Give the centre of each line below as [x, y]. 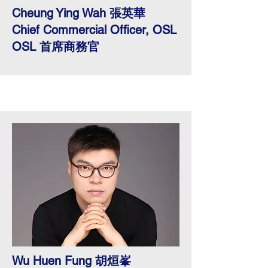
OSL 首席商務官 [56, 47]
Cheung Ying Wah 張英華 [79, 13]
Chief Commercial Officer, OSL [94, 30]
